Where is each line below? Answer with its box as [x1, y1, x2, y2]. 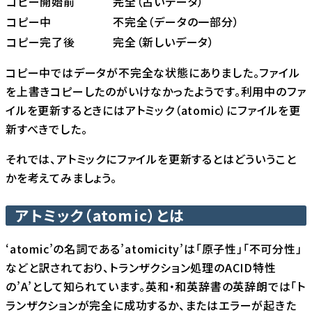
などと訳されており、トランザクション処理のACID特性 [6, 258, 276, 276]
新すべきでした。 [6, 120, 88, 137]
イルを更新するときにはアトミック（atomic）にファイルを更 [6, 101, 301, 118]
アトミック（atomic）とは [15, 205, 185, 226]
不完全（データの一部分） [113, 13, 240, 30]
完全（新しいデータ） [113, 33, 214, 50]
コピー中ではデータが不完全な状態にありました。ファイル [6, 63, 300, 81]
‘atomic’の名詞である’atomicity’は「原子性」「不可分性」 [6, 240, 302, 257]
